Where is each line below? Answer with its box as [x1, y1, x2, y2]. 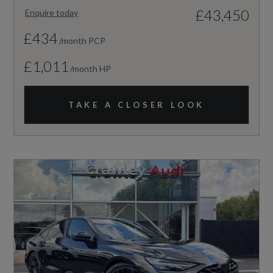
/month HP [70, 63, 112, 74]
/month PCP [59, 35, 106, 46]
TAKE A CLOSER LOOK [68, 100, 205, 110]
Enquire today [25, 7, 79, 18]
